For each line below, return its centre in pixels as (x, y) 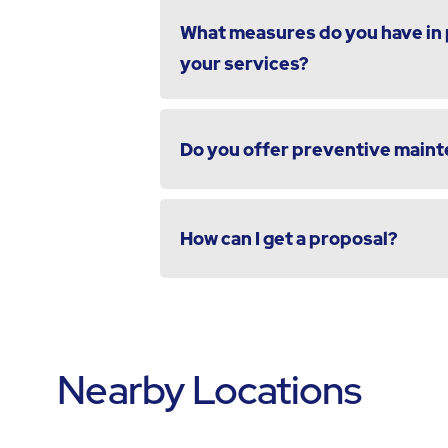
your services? (244, 64)
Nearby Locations (210, 390)
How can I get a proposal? (289, 239)
